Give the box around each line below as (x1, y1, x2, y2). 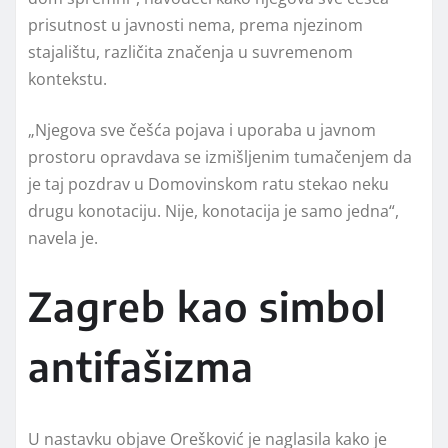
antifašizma (28, 340, 254, 391)
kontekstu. (28, 67, 107, 90)
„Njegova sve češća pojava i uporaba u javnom (28, 118, 376, 141)
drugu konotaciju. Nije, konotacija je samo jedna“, (28, 199, 399, 222)
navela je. (28, 226, 98, 249)
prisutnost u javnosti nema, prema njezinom (28, 13, 363, 36)
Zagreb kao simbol (28, 280, 386, 331)
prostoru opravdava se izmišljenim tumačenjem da (28, 145, 412, 168)
